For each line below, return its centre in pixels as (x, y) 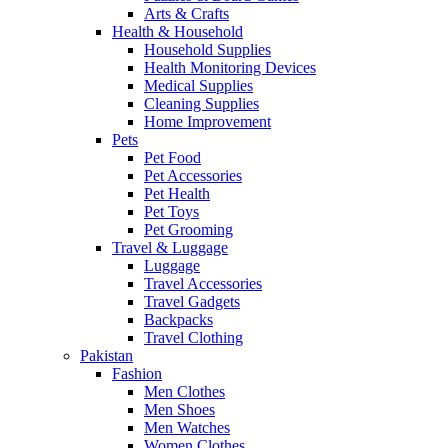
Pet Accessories (193, 175)
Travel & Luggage (170, 247)
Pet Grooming (188, 229)
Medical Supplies (198, 85)
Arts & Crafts (186, 13)
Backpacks (178, 319)
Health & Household (177, 31)
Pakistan (106, 355)
